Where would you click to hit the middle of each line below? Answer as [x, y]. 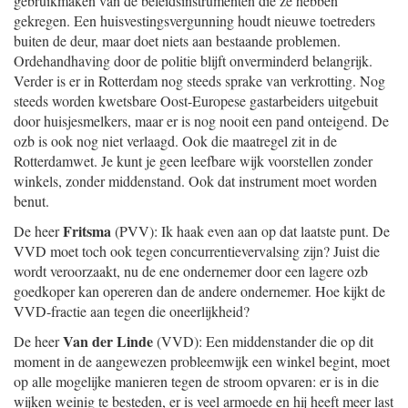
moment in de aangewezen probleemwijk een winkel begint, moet [202, 361]
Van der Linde [108, 341]
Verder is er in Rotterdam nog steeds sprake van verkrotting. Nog [199, 81]
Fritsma [87, 231]
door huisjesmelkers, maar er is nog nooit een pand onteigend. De [201, 121]
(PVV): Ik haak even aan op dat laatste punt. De [250, 231]
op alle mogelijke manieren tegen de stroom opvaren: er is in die [196, 381]
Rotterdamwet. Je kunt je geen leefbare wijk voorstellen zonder [193, 161]
